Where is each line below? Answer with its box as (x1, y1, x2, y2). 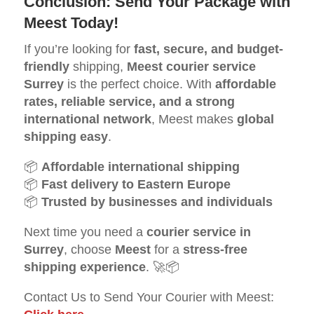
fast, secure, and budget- (133, 42, 283, 57)
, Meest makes (151, 112, 237, 127)
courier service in (146, 225, 251, 240)
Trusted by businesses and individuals (41, 195, 273, 210)
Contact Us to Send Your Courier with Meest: (23, 290, 274, 305)
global (236, 112, 274, 127)
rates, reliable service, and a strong (23, 95, 235, 109)
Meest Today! (23, 14, 118, 32)
